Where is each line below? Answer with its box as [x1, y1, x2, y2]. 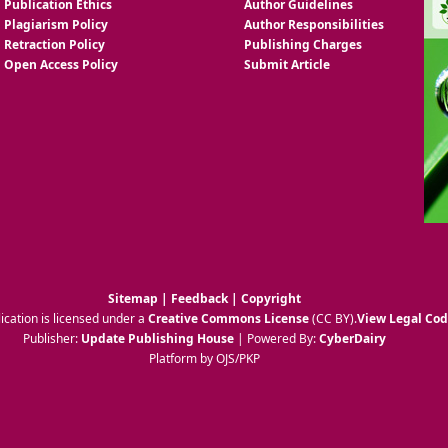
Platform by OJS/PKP [148, 350, 260, 368]
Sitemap [107, 290, 158, 308]
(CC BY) [309, 310, 354, 328]
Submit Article [244, 56, 330, 74]
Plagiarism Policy [4, 16, 108, 34]
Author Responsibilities [244, 16, 384, 34]
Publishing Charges [244, 36, 362, 54]
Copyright [240, 290, 301, 308]
